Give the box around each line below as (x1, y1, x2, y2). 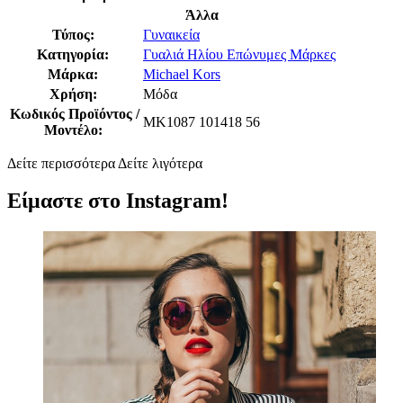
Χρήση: (49, 85, 101, 102)
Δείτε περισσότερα (7, 155, 115, 171)
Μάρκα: (48, 66, 102, 82)
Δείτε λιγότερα (118, 155, 202, 171)
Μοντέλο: (43, 121, 106, 138)
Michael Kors (143, 66, 220, 82)
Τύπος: (51, 26, 98, 42)
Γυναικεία (143, 26, 200, 42)
